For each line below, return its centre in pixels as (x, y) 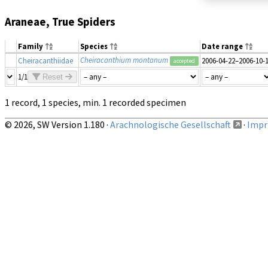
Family (31, 46)
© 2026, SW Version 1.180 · (57, 124)
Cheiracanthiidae (45, 60)
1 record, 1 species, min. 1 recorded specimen (95, 102)
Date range (223, 46)
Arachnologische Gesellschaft (170, 124)
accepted (184, 60)
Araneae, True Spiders (60, 22)
